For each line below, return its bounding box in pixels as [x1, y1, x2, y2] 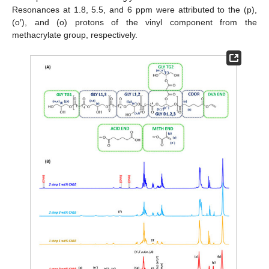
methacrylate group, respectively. [12, 30, 138, 40]
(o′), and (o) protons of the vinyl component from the [12, 17, 257, 28]
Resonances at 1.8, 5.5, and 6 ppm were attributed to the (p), [12, 5, 257, 15]
